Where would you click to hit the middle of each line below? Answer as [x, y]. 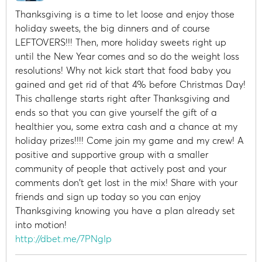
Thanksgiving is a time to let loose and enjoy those [125, 14]
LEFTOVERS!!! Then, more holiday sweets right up [121, 42]
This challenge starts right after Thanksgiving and [123, 98]
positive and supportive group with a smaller [112, 154]
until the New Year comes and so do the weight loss [127, 56]
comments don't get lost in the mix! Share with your [126, 182]
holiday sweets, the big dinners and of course [113, 28]
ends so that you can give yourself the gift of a [116, 112]
